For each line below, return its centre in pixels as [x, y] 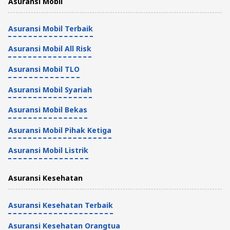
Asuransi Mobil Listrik [48, 150]
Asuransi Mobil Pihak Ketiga [60, 130]
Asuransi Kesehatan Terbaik [61, 205]
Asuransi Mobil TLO [44, 69]
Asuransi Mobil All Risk [50, 49]
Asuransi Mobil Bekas [48, 110]
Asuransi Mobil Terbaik [51, 28]
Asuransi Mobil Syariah [50, 89]
